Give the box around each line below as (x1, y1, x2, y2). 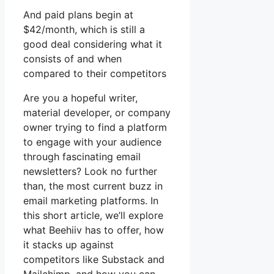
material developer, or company (23, 106, 171, 119)
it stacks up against (23, 239, 114, 251)
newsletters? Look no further (23, 165, 157, 178)
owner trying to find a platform (23, 121, 167, 134)
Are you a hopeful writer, (23, 92, 138, 105)
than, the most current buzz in (23, 180, 163, 193)
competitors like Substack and (23, 253, 165, 266)
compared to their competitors (23, 67, 166, 80)
